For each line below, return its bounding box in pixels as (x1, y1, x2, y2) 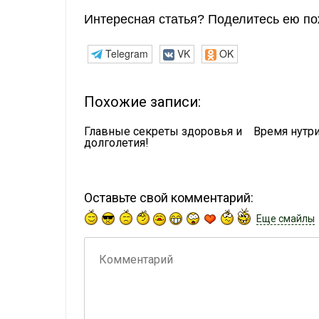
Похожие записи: (84, 93, 201, 111)
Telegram (105, 46, 148, 61)
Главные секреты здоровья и (84, 125, 242, 139)
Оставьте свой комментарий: (84, 190, 253, 206)
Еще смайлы (256, 213, 315, 225)
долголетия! (84, 136, 149, 150)
